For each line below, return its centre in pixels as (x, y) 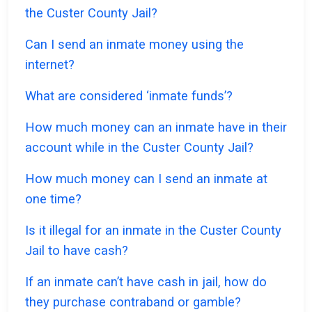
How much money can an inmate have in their (156, 127)
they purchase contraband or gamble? (133, 302)
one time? (53, 199)
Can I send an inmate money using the (134, 45)
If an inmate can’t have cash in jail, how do (146, 282)
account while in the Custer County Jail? (139, 148)
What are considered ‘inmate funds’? (129, 96)
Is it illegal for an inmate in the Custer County (153, 231)
